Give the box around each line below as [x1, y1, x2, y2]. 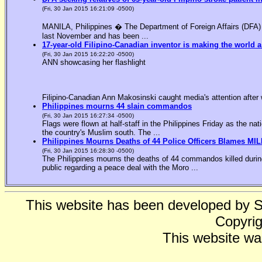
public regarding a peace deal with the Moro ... [42, 163, 198, 173]
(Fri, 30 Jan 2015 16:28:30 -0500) [42, 147, 134, 154]
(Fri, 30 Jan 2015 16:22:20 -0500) [42, 51, 134, 58]
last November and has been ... [42, 32, 149, 41]
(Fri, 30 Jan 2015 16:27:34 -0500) [42, 112, 134, 119]
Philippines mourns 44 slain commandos [42, 102, 192, 111]
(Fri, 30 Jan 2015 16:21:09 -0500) [42, 5, 134, 12]
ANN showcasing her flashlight [42, 58, 146, 67]
